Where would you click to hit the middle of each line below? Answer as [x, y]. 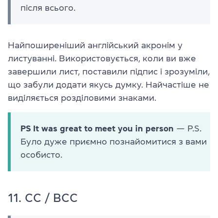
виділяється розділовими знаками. [82, 98]
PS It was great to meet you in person [97, 129]
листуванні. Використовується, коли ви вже [102, 59]
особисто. [41, 155]
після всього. [48, 8]
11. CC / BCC [43, 198]
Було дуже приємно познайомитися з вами [114, 142]
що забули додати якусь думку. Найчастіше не [109, 85]
